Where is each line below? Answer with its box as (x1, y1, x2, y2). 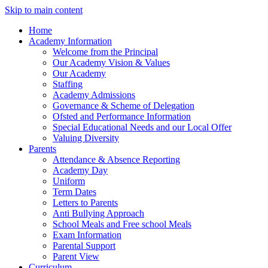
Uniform (53, 176, 85, 186)
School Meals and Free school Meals (53, 219, 191, 229)
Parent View (53, 251, 99, 261)
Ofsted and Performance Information (53, 111, 191, 121)
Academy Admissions (53, 90, 135, 100)
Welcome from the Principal (53, 47, 158, 57)
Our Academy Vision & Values (53, 57, 170, 68)
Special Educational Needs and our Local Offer (53, 122, 232, 132)
